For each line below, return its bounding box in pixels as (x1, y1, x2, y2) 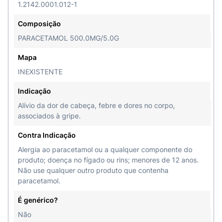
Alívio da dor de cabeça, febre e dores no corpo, (18, 101, 175, 110)
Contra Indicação (18, 131, 76, 139)
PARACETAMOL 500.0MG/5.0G (18, 34, 119, 42)
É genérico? (18, 196, 58, 204)
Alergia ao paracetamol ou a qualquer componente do (18, 145, 192, 154)
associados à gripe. (18, 111, 81, 120)
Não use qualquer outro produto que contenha (18, 166, 168, 174)
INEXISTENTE (18, 67, 62, 76)
